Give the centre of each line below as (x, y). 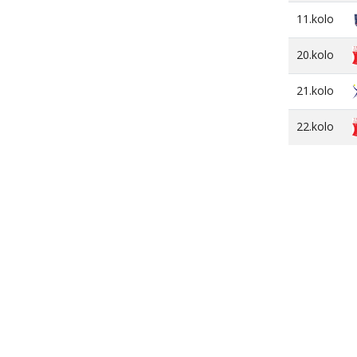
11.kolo (315, 19)
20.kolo (315, 55)
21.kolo (315, 90)
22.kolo (315, 126)
